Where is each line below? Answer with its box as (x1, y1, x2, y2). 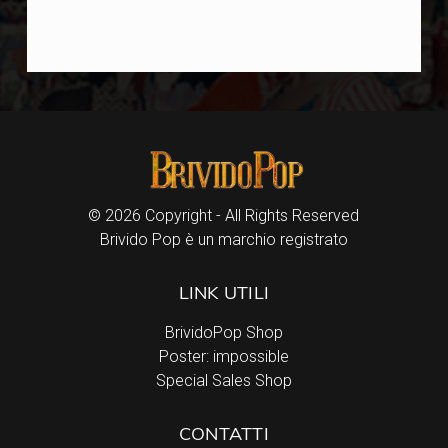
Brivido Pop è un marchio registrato (99, 230, 348, 250)
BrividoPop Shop (164, 323, 283, 343)
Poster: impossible (158, 347, 289, 367)
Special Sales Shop (155, 371, 292, 391)
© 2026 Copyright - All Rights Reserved (88, 206, 360, 226)
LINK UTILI (178, 285, 270, 305)
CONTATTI (178, 426, 269, 446)
